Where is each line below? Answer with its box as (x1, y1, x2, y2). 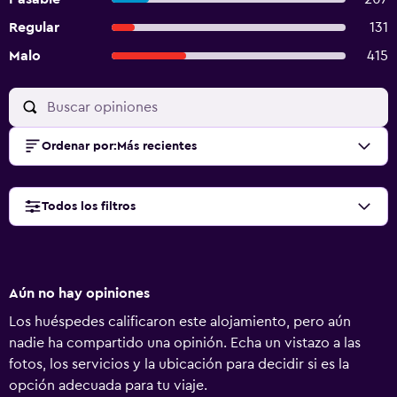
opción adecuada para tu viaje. (9, 378, 207, 393)
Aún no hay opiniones (9, 286, 150, 300)
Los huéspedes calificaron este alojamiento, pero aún (9, 315, 351, 329)
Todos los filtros (42, 200, 136, 213)
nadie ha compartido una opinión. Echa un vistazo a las (9, 336, 361, 350)
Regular (9, 20, 59, 35)
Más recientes (117, 140, 197, 152)
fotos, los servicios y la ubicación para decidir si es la (9, 357, 349, 371)
